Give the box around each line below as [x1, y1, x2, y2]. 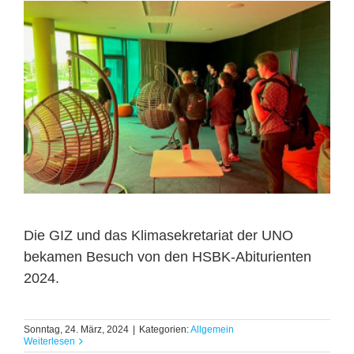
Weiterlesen [24, 336, 75, 348]
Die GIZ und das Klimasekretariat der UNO [24, 228, 293, 244]
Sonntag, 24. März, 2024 [24, 324, 129, 336]
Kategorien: [139, 324, 190, 336]
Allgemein [190, 324, 234, 336]
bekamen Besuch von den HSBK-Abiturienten [24, 249, 311, 265]
